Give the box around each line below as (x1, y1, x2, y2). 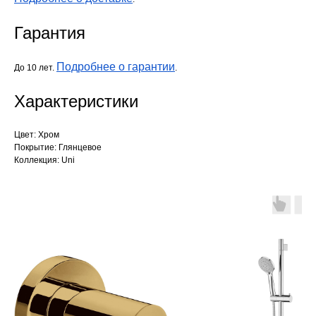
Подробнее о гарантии (56, 61, 175, 73)
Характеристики (14, 92, 138, 111)
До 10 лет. (14, 63, 56, 73)
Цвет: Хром (14, 130, 59, 140)
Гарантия (14, 23, 85, 43)
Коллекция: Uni (14, 155, 75, 166)
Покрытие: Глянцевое (14, 142, 102, 153)
